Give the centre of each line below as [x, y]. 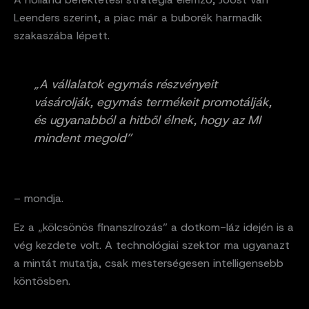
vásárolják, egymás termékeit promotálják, [153, 102]
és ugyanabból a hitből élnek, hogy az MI [147, 120]
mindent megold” [83, 138]
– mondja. [39, 198]
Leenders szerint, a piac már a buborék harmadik [138, 18]
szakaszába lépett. [62, 36]
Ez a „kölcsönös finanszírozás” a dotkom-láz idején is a [154, 227]
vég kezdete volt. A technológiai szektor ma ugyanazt [152, 245]
